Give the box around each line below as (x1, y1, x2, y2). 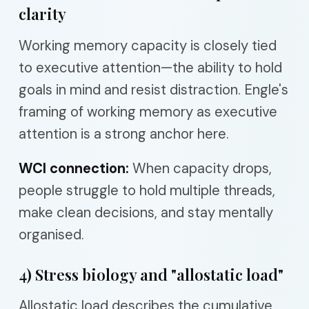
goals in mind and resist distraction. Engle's (19, 80, 288, 99)
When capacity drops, (129, 159, 272, 177)
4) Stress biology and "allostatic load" (19, 263, 283, 285)
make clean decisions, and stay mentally (19, 203, 273, 221)
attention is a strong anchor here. (19, 124, 229, 143)
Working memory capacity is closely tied (19, 36, 277, 54)
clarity (19, 3, 66, 24)
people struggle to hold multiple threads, (19, 181, 275, 199)
